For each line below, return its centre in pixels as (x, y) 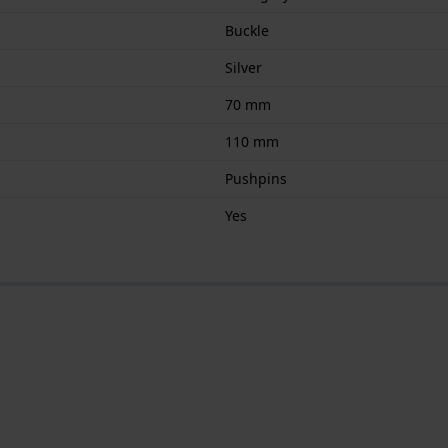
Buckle (247, 30)
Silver (243, 67)
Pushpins (256, 178)
